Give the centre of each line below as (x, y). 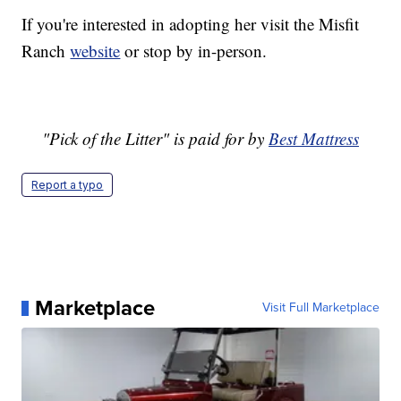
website (95, 51)
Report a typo (68, 185)
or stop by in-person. (194, 51)
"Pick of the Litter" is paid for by (155, 139)
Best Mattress (314, 139)
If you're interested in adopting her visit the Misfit (191, 24)
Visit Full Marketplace (320, 308)
